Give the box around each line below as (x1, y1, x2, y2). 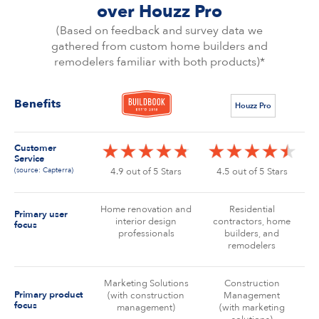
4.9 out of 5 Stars (110, 165, 182, 178)
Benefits (14, 96, 61, 112)
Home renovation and (100, 203, 192, 216)
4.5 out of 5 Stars (216, 165, 288, 178)
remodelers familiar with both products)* (54, 54, 265, 70)
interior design (115, 215, 177, 228)
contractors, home (213, 215, 291, 228)
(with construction (108, 289, 185, 302)
